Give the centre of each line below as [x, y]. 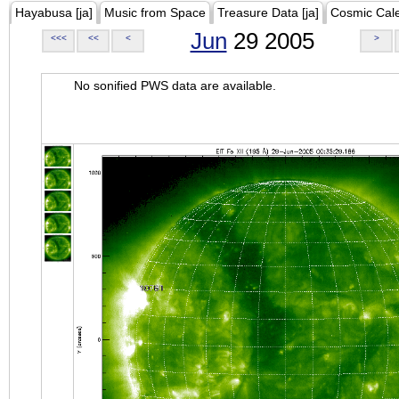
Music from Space [155, 12]
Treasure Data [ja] [268, 12]
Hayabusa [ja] [54, 12]
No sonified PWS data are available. [175, 85]
